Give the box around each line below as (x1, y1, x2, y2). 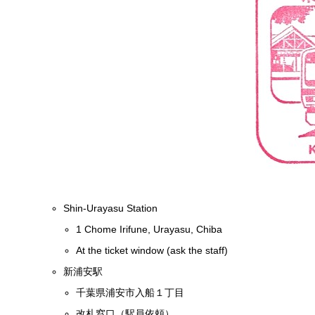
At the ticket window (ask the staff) (76, 244, 229, 256)
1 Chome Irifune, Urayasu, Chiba (76, 223, 223, 235)
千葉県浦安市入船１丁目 (76, 286, 185, 298)
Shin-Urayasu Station (63, 202, 158, 214)
